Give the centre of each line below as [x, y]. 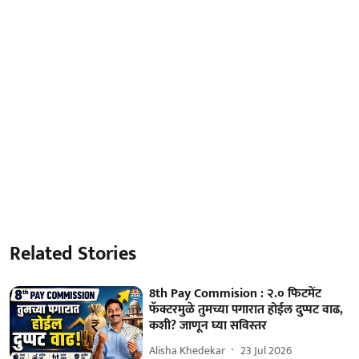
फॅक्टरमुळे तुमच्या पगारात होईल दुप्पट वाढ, [246, 310]
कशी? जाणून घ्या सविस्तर [208, 326]
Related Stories [73, 254]
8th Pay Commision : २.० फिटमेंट [236, 294]
